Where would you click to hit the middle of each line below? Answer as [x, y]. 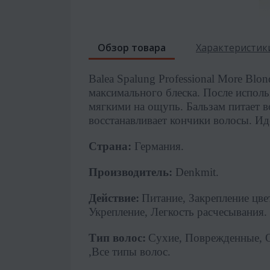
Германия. [158, 146]
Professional [187, 78]
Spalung [136, 78]
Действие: [114, 198]
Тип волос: [117, 237]
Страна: [110, 146]
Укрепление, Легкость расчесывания [176, 212]
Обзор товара [132, 47]
